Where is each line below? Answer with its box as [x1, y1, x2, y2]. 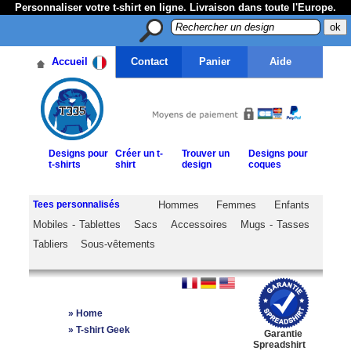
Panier [199, 56, 230, 67]
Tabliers [32, 238, 68, 250]
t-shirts [48, 159, 81, 170]
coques [248, 159, 281, 170]
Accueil [51, 56, 88, 67]
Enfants [273, 199, 309, 211]
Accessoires [170, 219, 227, 230]
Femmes [216, 199, 256, 211]
